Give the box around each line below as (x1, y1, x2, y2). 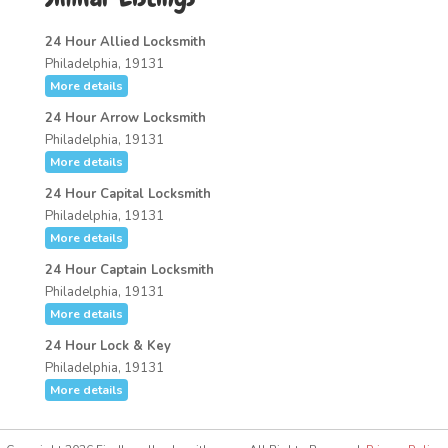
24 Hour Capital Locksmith (44, 185, 211, 203)
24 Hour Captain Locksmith (44, 261, 214, 279)
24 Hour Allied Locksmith (44, 33, 206, 51)
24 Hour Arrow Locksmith (44, 109, 206, 127)
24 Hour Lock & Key (44, 337, 171, 355)
